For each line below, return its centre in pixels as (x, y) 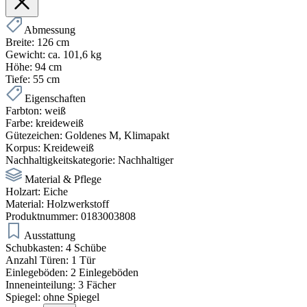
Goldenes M (92, 136)
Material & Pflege (63, 180)
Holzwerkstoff (78, 204)
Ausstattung (50, 236)
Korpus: (23, 148)
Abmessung (50, 30)
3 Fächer (97, 285)
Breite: (20, 42)
